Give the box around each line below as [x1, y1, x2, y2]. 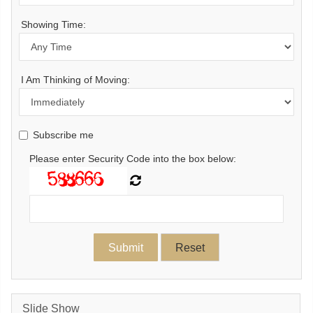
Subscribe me [33, 129, 94, 140]
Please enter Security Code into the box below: [29, 153, 236, 164]
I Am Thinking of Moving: [21, 74, 130, 85]
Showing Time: [21, 19, 86, 30]
